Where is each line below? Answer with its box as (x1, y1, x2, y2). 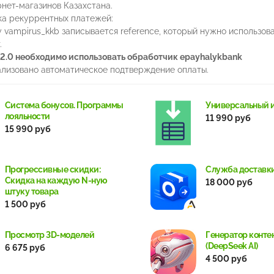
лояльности (4, 111, 50, 122)
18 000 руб (206, 177, 253, 188)
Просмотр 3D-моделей (4, 230, 94, 240)
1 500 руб (4, 199, 46, 210)
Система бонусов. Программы (4, 100, 124, 111)
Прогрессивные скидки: (4, 165, 100, 175)
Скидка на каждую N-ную (4, 176, 108, 186)
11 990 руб (206, 113, 251, 124)
